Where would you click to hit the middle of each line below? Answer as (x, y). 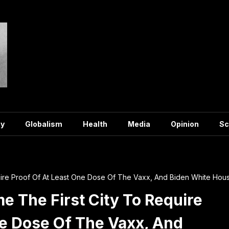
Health (95, 124)
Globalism (44, 124)
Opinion (185, 124)
